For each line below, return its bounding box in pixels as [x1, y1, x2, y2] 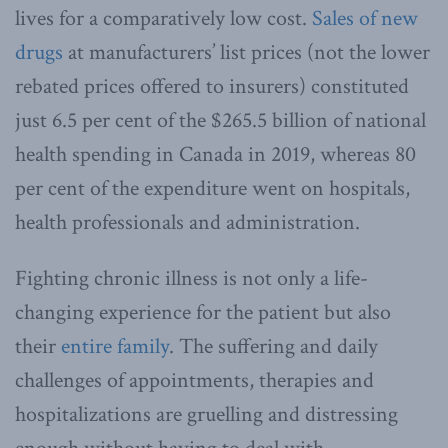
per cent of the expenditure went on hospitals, [15, 173, 410, 203]
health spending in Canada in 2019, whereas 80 [15, 139, 416, 169]
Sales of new [312, 3, 418, 33]
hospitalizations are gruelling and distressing [15, 399, 398, 429]
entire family [61, 331, 169, 361]
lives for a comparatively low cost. [15, 3, 312, 33]
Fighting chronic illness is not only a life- [15, 263, 368, 293]
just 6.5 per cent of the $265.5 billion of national [15, 105, 426, 135]
